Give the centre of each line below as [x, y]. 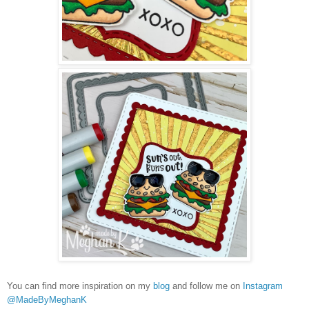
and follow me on [206, 286]
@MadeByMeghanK [47, 300]
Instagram [263, 286]
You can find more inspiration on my [80, 286]
